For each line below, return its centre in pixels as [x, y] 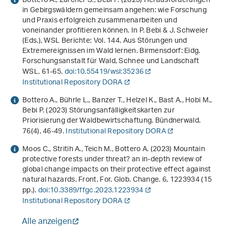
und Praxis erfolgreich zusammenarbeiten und [100, 20]
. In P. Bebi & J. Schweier [168, 31]
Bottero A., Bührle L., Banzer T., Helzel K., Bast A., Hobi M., [117, 100]
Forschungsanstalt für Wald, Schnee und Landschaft [111, 61]
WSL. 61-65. [44, 72]
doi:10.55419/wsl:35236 [104, 72]
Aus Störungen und [155, 41]
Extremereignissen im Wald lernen [79, 51]
